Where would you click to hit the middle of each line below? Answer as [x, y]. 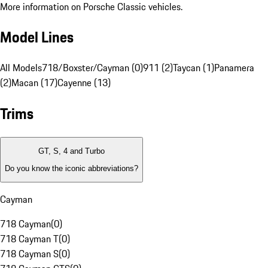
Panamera [234, 68]
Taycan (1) [194, 68]
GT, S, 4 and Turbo [71, 151]
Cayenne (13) [84, 83]
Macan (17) [34, 83]
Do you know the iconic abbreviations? [71, 168]
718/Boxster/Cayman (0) [92, 68]
